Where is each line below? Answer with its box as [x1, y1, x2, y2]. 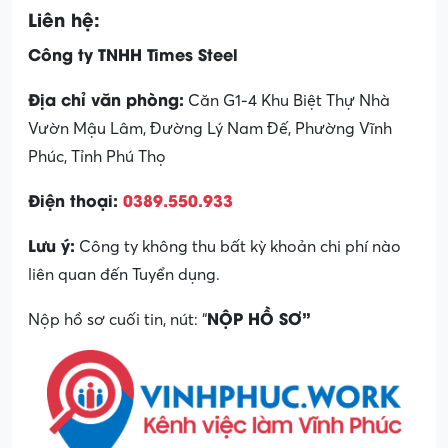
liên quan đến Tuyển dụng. [28, 265, 220, 284]
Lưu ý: [28, 232, 75, 256]
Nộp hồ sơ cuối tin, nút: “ [28, 310, 207, 329]
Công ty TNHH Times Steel [28, 41, 238, 65]
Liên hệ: [28, 4, 100, 32]
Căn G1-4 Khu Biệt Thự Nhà [184, 91, 390, 110]
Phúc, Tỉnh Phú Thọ [28, 147, 166, 166]
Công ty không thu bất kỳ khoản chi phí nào [75, 237, 401, 256]
